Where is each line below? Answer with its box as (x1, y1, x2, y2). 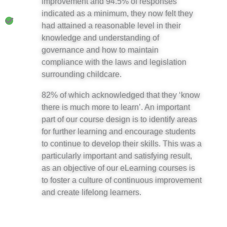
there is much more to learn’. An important (42, 102, 190, 111)
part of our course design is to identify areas (42, 114, 197, 124)
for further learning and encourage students (42, 126, 196, 136)
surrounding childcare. (42, 69, 122, 79)
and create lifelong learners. (42, 187, 141, 197)
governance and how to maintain (42, 45, 159, 55)
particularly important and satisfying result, (42, 150, 192, 160)
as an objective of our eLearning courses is (42, 163, 195, 172)
